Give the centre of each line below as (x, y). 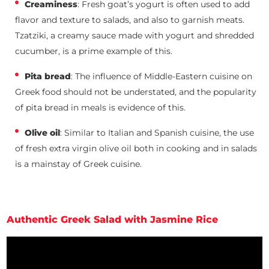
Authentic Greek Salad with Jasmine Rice (113, 219)
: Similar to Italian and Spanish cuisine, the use (157, 132)
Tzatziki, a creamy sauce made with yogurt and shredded (135, 35)
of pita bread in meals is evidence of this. (101, 107)
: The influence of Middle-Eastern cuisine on (162, 76)
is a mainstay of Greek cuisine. (80, 164)
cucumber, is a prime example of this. (95, 51)
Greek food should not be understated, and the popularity (136, 92)
